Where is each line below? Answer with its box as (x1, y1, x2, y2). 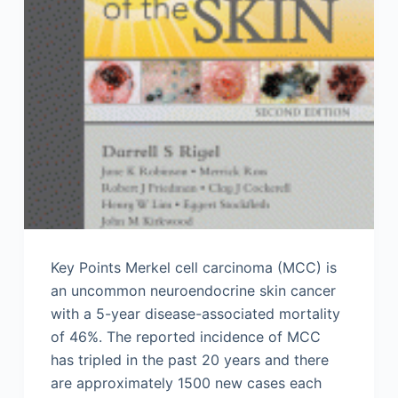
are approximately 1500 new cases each (50, 374, 322, 393)
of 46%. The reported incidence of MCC (50, 328, 321, 346)
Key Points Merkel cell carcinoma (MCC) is (50, 259, 337, 277)
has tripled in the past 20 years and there (50, 351, 329, 370)
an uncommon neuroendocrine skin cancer (50, 282, 336, 300)
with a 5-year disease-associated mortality (50, 305, 340, 323)
